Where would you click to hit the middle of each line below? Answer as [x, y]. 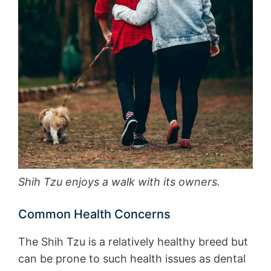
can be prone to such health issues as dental [132, 259]
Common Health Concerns [94, 214]
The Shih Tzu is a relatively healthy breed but [133, 242]
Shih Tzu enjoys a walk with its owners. [119, 182]
